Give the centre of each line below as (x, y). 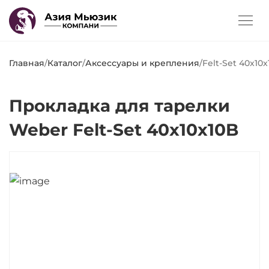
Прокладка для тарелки (119, 106)
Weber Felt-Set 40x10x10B (124, 130)
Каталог (65, 63)
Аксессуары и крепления (142, 63)
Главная (27, 63)
